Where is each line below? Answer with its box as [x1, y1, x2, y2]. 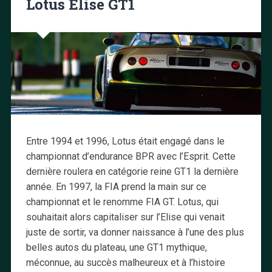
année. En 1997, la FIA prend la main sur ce [25, 180, 206, 192]
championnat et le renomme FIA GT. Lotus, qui [25, 195, 219, 208]
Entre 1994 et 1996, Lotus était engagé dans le [25, 135, 225, 147]
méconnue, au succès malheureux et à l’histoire [25, 256, 225, 268]
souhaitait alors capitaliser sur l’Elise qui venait [25, 211, 225, 223]
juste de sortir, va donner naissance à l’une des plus [25, 226, 244, 238]
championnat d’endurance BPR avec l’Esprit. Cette [25, 150, 236, 162]
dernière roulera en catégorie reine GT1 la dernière [25, 165, 239, 177]
